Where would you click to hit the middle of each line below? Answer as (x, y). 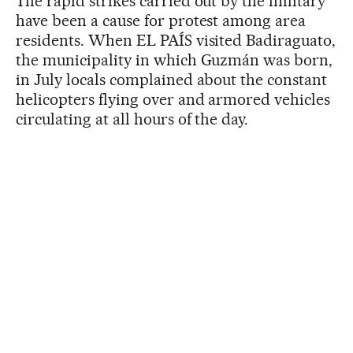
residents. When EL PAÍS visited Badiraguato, (176, 41)
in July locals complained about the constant (172, 80)
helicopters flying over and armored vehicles (173, 100)
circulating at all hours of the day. (132, 119)
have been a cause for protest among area (161, 21)
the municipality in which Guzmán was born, (175, 60)
